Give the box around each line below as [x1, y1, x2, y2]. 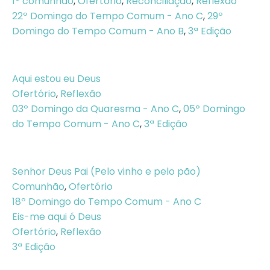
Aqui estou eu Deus [12, 72, 101, 86]
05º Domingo [183, 102, 245, 116]
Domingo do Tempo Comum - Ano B [12, 24, 184, 38]
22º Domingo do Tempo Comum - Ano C [12, 9, 203, 23]
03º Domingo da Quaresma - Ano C [12, 102, 179, 116]
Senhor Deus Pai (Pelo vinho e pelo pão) [12, 165, 201, 178]
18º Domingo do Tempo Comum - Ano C [12, 195, 201, 209]
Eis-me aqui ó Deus [12, 210, 101, 224]
